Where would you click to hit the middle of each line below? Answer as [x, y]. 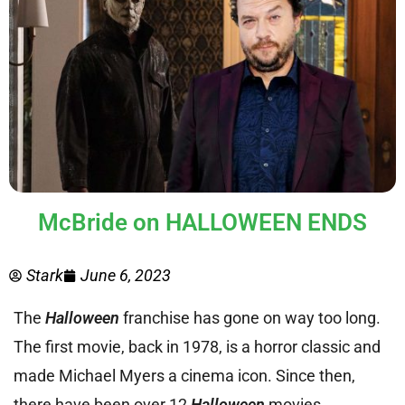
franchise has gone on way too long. [252, 318]
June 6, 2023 [126, 276]
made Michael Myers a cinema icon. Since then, [184, 376]
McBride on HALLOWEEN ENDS [202, 223]
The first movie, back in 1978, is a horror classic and [197, 347]
